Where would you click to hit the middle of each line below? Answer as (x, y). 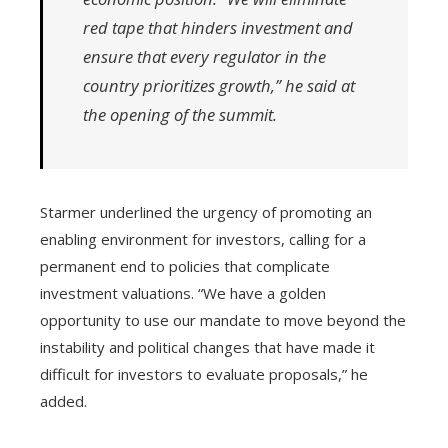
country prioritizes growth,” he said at (219, 85)
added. (63, 400)
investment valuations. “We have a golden (183, 292)
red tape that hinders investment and (218, 27)
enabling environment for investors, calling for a (203, 238)
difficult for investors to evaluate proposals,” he (204, 373)
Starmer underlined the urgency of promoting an (206, 211)
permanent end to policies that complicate (185, 265)
